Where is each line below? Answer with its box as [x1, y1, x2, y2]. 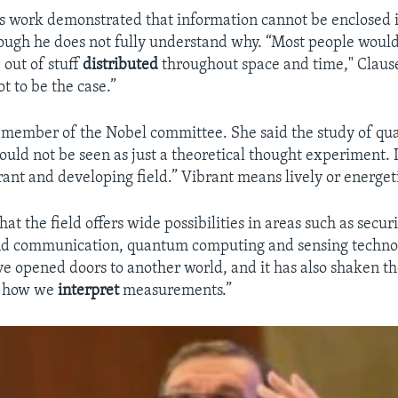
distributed [83, 57, 159, 75]
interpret [58, 283, 120, 300]
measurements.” [119, 283, 233, 300]
